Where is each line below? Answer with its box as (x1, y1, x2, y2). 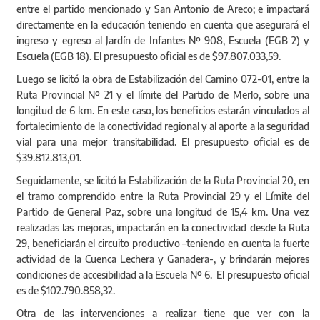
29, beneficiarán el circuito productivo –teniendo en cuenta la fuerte (16, 237, 309, 250)
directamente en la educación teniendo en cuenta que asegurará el (16, 19, 309, 31)
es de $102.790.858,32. (16, 284, 116, 297)
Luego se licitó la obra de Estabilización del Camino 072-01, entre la (16, 73, 309, 86)
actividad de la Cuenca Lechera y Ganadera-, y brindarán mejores (16, 253, 309, 266)
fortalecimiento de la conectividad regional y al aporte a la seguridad (16, 120, 309, 133)
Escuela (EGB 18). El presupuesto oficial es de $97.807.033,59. (16, 50, 281, 63)
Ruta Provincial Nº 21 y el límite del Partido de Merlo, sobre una (16, 89, 309, 101)
